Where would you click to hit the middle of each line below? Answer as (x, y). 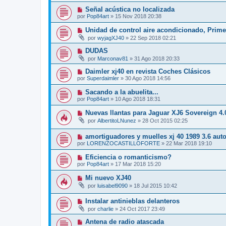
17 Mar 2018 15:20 (138, 164)
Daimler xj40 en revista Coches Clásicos (148, 72)
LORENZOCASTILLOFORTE (123, 143)
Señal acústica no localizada (130, 10)
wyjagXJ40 (111, 38)
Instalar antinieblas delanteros (132, 201)
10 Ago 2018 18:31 (138, 99)
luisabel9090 (112, 185)
